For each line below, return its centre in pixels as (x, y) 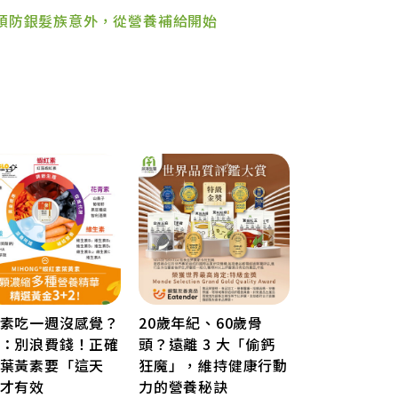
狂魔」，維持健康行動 (213, 365)
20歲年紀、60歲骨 (201, 322)
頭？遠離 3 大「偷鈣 (207, 343)
